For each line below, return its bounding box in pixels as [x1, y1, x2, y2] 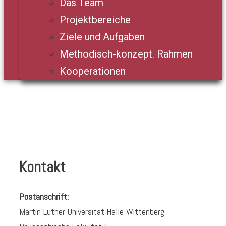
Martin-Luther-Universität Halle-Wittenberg [19, 206, 164, 218]
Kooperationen [60, 65, 126, 78]
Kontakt [19, 157, 66, 177]
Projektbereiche [60, 14, 131, 26]
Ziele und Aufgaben [60, 31, 145, 43]
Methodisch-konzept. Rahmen [60, 48, 193, 61]
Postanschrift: [19, 191, 69, 203]
